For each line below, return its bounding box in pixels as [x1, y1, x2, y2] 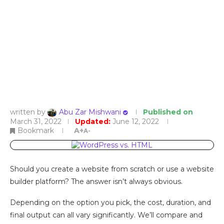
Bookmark [17, 125, 54, 135]
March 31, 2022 [10, 116, 61, 126]
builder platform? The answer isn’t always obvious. [10, 176, 182, 186]
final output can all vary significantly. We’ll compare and [10, 210, 202, 219]
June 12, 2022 [112, 116, 159, 126]
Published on [143, 107, 193, 116]
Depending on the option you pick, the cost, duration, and [10, 197, 211, 207]
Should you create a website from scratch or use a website [10, 164, 214, 173]
